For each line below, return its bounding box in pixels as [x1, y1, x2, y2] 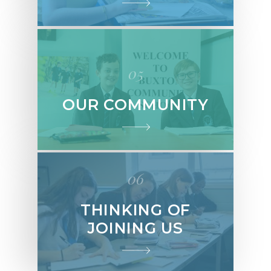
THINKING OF [80, 201, 191, 220]
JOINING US [88, 219, 183, 238]
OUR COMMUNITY [62, 95, 209, 114]
